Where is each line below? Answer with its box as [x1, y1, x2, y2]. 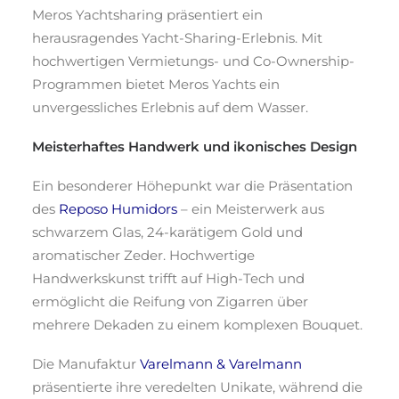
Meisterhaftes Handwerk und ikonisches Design [32, 138, 357, 155]
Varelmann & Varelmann [140, 355, 302, 372]
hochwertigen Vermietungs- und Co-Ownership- [32, 53, 354, 69]
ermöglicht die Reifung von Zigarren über [32, 293, 308, 310]
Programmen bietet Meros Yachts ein [32, 76, 280, 93]
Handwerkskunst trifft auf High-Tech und [32, 270, 305, 287]
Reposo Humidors [59, 200, 177, 217]
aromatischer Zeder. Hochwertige [32, 247, 255, 264]
